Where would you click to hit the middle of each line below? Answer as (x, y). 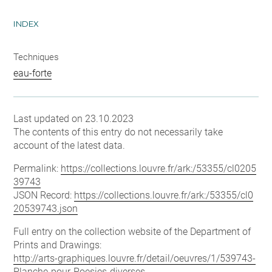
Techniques (36, 57)
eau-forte (33, 73)
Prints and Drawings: (58, 245)
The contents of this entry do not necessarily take (118, 132)
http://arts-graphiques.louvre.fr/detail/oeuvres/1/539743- (135, 258)
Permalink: (37, 168)
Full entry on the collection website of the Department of (132, 232)
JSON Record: (44, 195)
